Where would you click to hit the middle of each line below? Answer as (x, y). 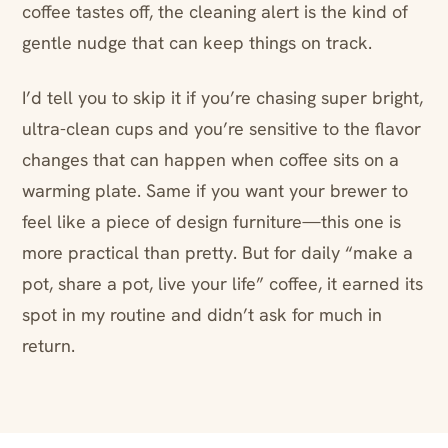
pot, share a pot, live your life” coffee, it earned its (222, 284)
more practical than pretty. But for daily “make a (217, 253)
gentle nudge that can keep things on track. (197, 43)
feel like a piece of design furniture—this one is (211, 222)
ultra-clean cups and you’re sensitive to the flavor (221, 129)
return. (48, 346)
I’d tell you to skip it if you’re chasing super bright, (222, 98)
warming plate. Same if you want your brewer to (215, 191)
